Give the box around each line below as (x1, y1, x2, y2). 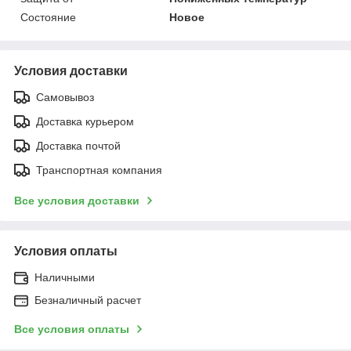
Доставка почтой (36, 139, 121, 153)
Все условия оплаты (14, 323, 129, 336)
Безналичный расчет (34, 294, 141, 307)
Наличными (34, 271, 95, 284)
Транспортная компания (36, 164, 162, 177)
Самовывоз (36, 91, 94, 104)
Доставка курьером (36, 115, 134, 128)
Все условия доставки (14, 194, 139, 208)
